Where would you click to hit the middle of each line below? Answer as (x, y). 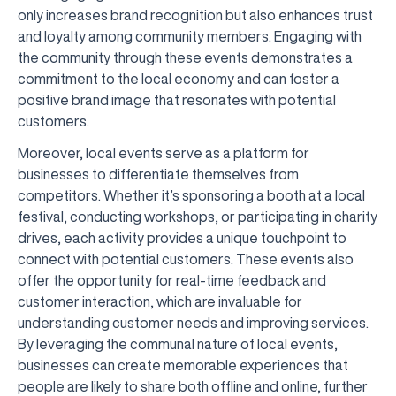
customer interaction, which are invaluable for (160, 301)
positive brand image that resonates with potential (177, 100)
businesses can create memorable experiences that (183, 365)
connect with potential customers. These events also (186, 259)
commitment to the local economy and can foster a (179, 79)
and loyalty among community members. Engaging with (190, 36)
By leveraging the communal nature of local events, (178, 344)
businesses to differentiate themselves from (158, 174)
